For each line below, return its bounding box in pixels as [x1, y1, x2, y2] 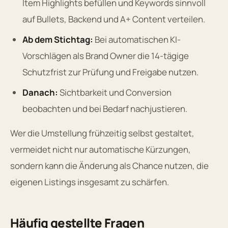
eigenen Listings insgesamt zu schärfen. [10, 176, 169, 188]
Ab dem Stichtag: [22, 33, 93, 45]
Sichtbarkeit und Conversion [58, 86, 172, 98]
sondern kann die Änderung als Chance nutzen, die [10, 159, 209, 172]
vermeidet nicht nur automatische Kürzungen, [10, 143, 191, 155]
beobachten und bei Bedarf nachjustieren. [22, 102, 187, 115]
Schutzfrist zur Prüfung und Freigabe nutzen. [22, 66, 198, 78]
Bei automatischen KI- [93, 33, 181, 45]
